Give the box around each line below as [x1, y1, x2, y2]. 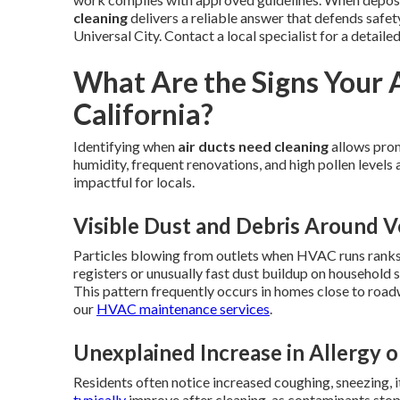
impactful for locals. [73, 172, 195, 190]
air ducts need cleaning [178, 137, 329, 154]
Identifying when [73, 137, 178, 154]
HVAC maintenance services [96, 299, 270, 317]
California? [73, 96, 213, 131]
